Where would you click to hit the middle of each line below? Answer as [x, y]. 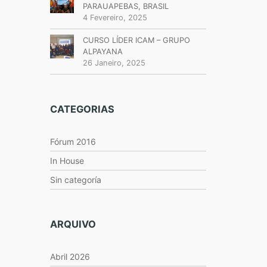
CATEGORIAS [82, 109]
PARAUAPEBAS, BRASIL [125, 6]
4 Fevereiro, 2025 [115, 18]
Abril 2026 [70, 257]
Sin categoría [75, 180]
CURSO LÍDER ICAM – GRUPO [136, 40]
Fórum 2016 [73, 142]
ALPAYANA [103, 52]
